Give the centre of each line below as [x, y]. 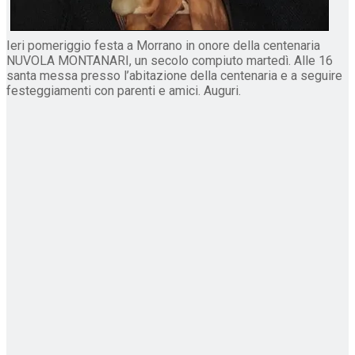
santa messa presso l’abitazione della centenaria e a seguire [174, 75]
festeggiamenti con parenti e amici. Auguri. [124, 90]
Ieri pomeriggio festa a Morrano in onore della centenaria [163, 45]
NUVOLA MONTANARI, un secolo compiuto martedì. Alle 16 [170, 60]
